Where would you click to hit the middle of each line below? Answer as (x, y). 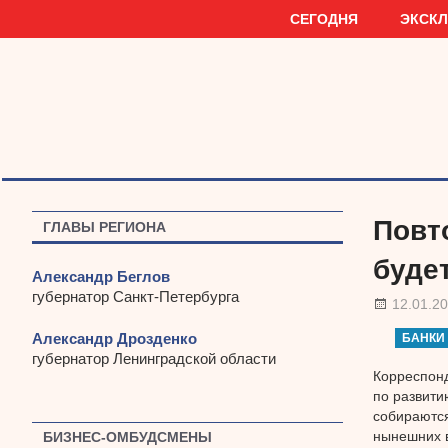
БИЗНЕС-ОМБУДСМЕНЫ (128, 437)
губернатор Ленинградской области (154, 359)
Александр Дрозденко (114, 339)
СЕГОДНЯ (323, 18)
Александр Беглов (101, 276)
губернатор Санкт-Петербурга (135, 296)
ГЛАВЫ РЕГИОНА (105, 226)
